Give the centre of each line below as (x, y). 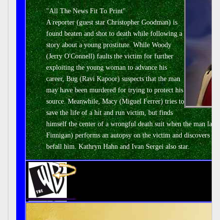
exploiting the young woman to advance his (107, 68)
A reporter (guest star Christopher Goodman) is (112, 22)
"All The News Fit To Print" (86, 11)
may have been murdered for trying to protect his (115, 90)
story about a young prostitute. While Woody (109, 45)
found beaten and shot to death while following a (114, 34)
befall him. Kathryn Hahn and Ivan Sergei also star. (118, 147)
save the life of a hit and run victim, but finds (110, 113)
